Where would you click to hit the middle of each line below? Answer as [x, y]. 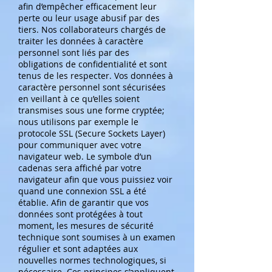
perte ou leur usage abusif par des [89, 18]
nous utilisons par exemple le [78, 122]
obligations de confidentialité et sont [93, 64]
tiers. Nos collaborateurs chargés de [92, 29]
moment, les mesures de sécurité [86, 226]
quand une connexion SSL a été [82, 191]
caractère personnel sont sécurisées [92, 87]
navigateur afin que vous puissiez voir [95, 179]
